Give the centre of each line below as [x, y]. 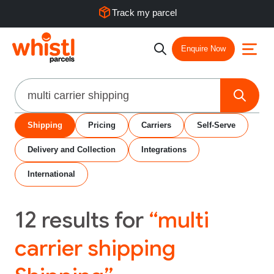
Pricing [102, 125]
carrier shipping [95, 248]
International [51, 174]
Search [32, 86]
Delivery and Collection [72, 150]
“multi [179, 220]
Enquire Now [203, 49]
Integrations [164, 150]
